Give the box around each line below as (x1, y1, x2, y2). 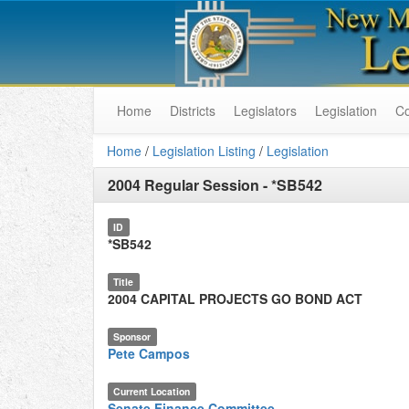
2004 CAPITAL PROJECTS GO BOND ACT (108, 289, 362, 308)
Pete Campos (108, 344, 190, 362)
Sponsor (113, 330, 152, 343)
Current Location (113, 384, 191, 398)
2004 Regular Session (108, 174, 259, 195)
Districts (170, 101, 215, 120)
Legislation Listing (152, 142, 256, 160)
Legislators (234, 101, 297, 120)
